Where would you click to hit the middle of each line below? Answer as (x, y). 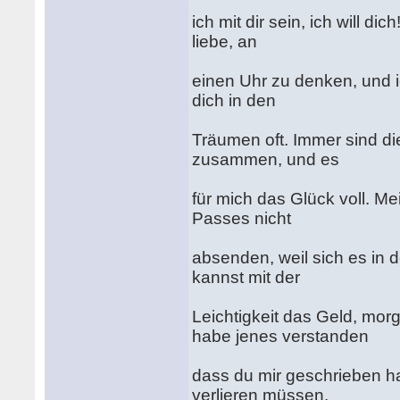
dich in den (237, 100)
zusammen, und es (268, 159)
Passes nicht (244, 218)
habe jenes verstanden (283, 336)
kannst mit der (249, 277)
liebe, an (227, 42)
